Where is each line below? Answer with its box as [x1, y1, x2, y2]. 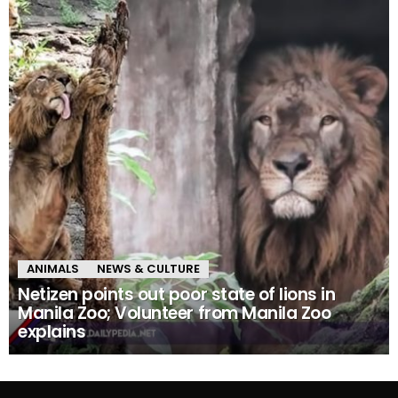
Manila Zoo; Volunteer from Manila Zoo [18, 301, 331, 326]
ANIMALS [27, 260, 79, 278]
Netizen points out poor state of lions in [18, 283, 336, 307]
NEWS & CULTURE [97, 260, 200, 278]
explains [18, 320, 86, 345]
